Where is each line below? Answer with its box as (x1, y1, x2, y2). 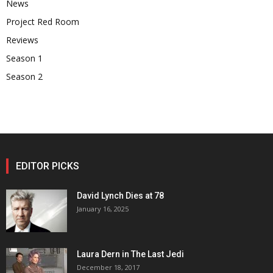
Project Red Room (6, 16, 79, 28)
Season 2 (6, 71, 43, 83)
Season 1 (6, 52, 43, 65)
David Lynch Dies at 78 (77, 191, 164, 201)
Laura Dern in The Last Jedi (77, 249, 184, 260)
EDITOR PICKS (16, 160, 79, 172)
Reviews (6, 34, 38, 46)
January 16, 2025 (77, 204, 129, 214)
